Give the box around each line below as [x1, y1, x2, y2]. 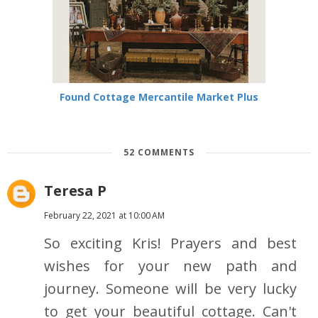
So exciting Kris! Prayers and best [44, 234, 297, 253]
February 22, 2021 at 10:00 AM [44, 209, 165, 222]
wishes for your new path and [44, 256, 297, 276]
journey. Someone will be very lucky [44, 279, 297, 299]
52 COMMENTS [124, 146, 194, 159]
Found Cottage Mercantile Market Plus [60, 90, 258, 104]
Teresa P [44, 181, 106, 201]
